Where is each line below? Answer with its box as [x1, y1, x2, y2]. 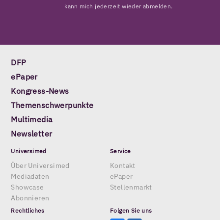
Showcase [11, 183, 44, 192]
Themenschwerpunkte [11, 100, 94, 110]
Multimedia [11, 114, 53, 125]
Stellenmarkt [110, 183, 152, 192]
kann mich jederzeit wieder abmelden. [64, 2, 173, 10]
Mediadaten [11, 172, 50, 181]
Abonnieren [11, 193, 50, 203]
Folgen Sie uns [110, 206, 152, 214]
